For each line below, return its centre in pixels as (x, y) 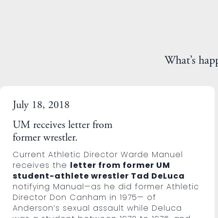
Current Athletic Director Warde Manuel (98, 154)
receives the (42, 165)
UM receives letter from (63, 125)
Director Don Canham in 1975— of (85, 197)
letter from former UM (120, 165)
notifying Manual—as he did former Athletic (106, 186)
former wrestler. (45, 138)
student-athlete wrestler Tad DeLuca (99, 176)
